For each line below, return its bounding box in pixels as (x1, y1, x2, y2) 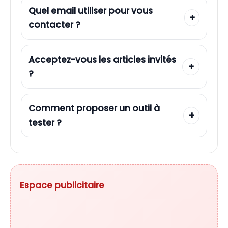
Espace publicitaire (20, 179, 104, 191)
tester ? (28, 116, 62, 129)
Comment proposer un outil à (28, 102, 160, 115)
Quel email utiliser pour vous (28, 4, 153, 17)
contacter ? (28, 18, 80, 31)
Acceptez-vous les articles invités (28, 53, 176, 66)
